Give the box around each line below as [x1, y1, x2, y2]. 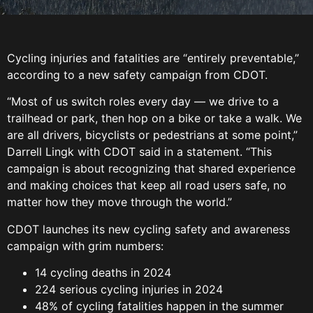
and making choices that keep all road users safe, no [7, 178, 286, 193]
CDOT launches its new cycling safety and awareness [7, 221, 290, 236]
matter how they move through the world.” [7, 195, 235, 210]
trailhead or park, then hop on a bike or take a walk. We [7, 111, 302, 126]
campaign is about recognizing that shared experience [7, 161, 296, 176]
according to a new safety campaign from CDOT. [7, 68, 271, 82]
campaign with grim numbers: [7, 238, 167, 253]
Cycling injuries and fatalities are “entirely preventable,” [7, 51, 299, 65]
